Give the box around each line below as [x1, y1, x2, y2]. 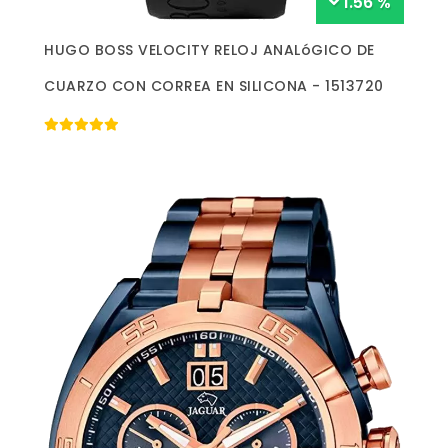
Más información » [165, 35, 283, 55]
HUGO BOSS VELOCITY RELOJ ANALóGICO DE [44, 39, 375, 60]
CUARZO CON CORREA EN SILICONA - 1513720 [44, 75, 384, 96]
